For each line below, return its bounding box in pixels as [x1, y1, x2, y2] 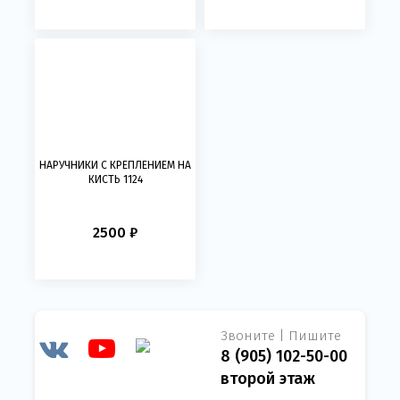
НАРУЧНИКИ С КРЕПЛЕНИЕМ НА [39, 159, 191, 171]
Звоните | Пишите [221, 328, 341, 344]
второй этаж [221, 369, 315, 388]
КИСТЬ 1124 [87, 173, 143, 186]
